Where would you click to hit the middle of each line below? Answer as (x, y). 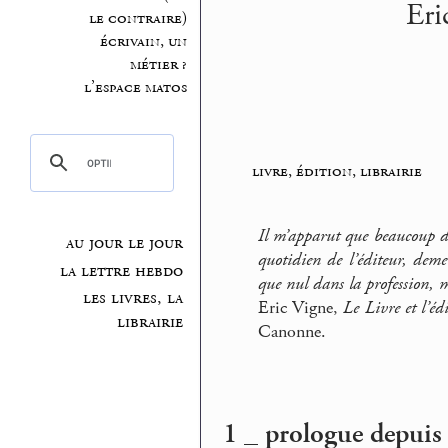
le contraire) (137, 18)
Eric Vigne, (301, 308)
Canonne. (292, 332)
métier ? (158, 64)
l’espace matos (135, 87)
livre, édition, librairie (336, 171)
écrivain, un (143, 41)
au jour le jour (125, 243)
